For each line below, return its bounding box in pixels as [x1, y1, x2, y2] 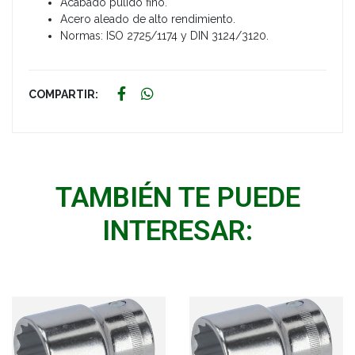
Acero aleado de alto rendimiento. [60, 13, 235, 26]
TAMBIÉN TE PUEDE [55, 181, 300, 215]
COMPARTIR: [29, 88, 98, 101]
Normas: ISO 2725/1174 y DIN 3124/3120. [60, 29, 269, 43]
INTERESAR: [102, 215, 253, 248]
